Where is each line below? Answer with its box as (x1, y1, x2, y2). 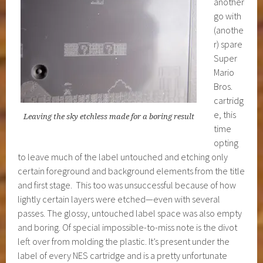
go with (214, 10, 242, 22)
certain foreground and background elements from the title (18, 165, 245, 177)
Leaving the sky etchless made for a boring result (23, 112, 194, 122)
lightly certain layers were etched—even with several (18, 193, 221, 205)
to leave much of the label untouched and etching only (18, 151, 228, 163)
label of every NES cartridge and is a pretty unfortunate (18, 249, 228, 262)
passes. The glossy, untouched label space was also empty (18, 207, 242, 220)
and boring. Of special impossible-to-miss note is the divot (18, 221, 238, 234)
